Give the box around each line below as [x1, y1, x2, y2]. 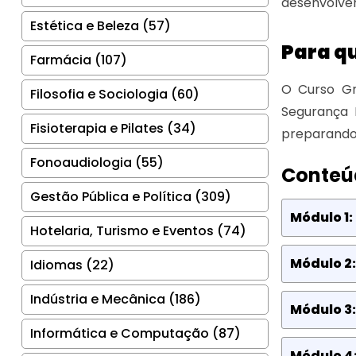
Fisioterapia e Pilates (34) [30, 118, 196, 137]
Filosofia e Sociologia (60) [30, 84, 199, 103]
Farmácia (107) [30, 50, 127, 69]
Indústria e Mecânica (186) [30, 289, 201, 308]
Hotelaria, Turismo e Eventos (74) [30, 221, 246, 240]
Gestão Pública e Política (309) [30, 187, 231, 206]
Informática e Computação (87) [30, 323, 241, 342]
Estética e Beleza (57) [30, 16, 171, 35]
